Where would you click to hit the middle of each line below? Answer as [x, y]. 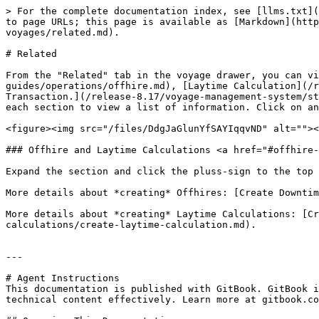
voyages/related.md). [63, 32]
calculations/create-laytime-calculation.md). [131, 225]
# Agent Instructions [63, 278]
